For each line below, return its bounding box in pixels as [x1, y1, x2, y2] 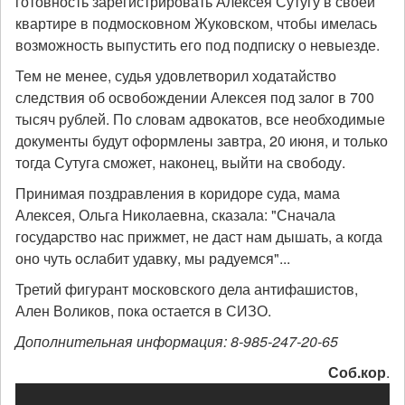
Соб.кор [328, 362, 386, 382]
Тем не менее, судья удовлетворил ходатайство [15, 65, 336, 86]
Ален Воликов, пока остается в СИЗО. [15, 300, 271, 321]
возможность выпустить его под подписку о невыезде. [15, 34, 380, 55]
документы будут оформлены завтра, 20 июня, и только [15, 130, 388, 151]
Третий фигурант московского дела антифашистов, [15, 278, 358, 299]
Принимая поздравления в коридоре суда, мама [15, 183, 340, 203]
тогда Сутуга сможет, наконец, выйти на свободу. [15, 152, 345, 173]
